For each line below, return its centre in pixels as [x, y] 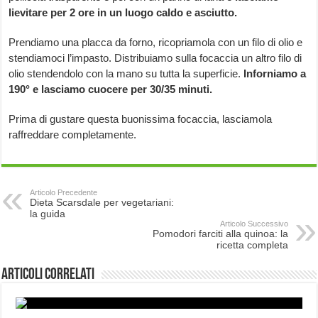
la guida [48, 214]
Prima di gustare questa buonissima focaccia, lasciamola [141, 119]
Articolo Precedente [64, 193]
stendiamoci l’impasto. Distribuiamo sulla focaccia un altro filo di [155, 58]
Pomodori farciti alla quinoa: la [220, 234]
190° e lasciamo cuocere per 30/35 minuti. [111, 89]
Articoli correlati [48, 275]
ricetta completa [252, 245]
